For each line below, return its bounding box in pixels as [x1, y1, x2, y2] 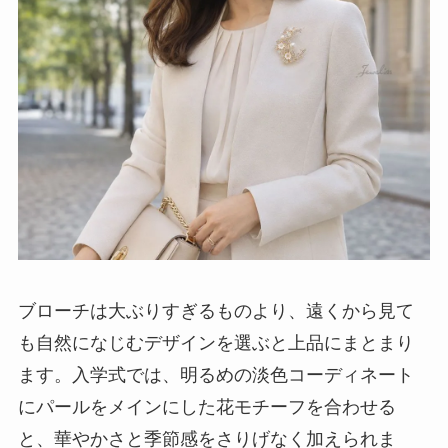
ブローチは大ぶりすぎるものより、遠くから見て [17, 301, 414, 322]
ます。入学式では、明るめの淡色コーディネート [17, 365, 414, 386]
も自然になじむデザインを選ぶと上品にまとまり [17, 333, 414, 354]
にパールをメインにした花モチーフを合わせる [17, 397, 396, 418]
